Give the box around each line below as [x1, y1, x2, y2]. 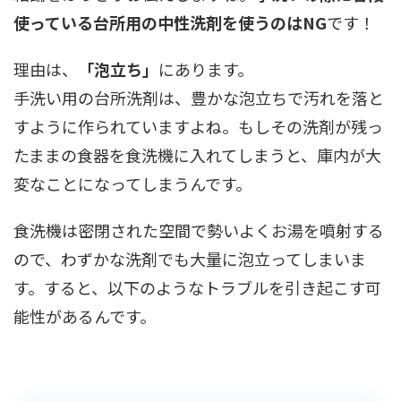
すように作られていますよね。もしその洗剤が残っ [13, 115, 383, 138]
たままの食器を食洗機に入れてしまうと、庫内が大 [13, 143, 381, 166]
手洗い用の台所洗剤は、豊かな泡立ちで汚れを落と [13, 86, 384, 109]
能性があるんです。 [13, 304, 156, 328]
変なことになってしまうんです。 [13, 172, 252, 195]
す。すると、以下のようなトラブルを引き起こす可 [13, 276, 381, 299]
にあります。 [158, 57, 253, 81]
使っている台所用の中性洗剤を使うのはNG [13, 11, 327, 34]
